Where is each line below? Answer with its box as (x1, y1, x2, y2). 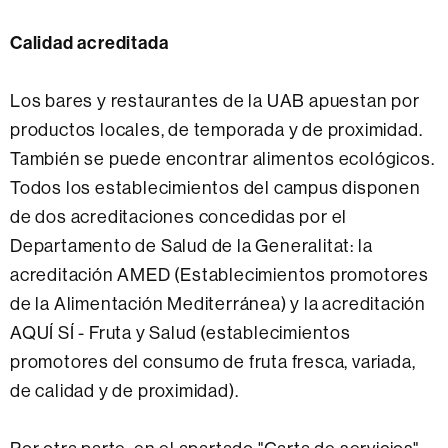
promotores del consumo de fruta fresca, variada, (10, 349, 416, 373)
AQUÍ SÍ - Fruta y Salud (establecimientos (10, 320, 351, 344)
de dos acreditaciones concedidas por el (10, 204, 348, 228)
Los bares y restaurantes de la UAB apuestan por (10, 88, 420, 112)
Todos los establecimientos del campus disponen (10, 175, 421, 199)
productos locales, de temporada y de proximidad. (10, 117, 423, 141)
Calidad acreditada (10, 30, 169, 54)
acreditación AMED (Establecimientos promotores (10, 262, 429, 286)
